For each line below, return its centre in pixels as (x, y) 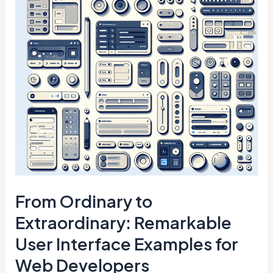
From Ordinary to (84, 201)
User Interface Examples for (127, 243)
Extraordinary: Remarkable (124, 222)
